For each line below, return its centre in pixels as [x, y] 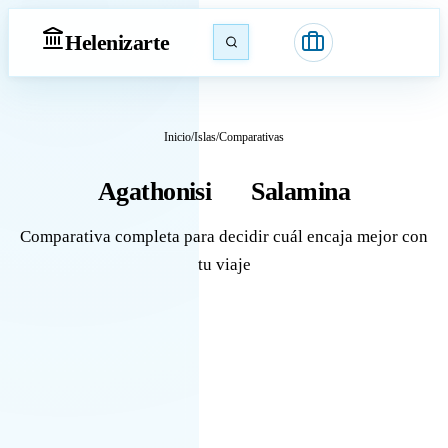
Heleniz [99, 42]
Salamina [301, 191]
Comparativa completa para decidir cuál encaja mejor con [224, 236]
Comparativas [251, 137]
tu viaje [224, 264]
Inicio [177, 137]
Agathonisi [154, 191]
